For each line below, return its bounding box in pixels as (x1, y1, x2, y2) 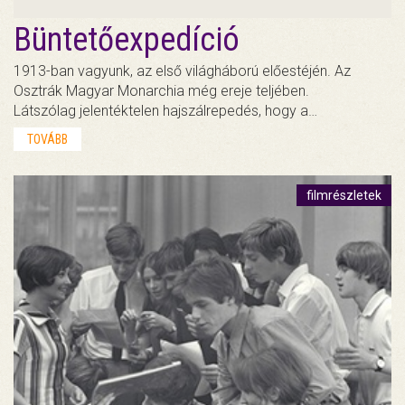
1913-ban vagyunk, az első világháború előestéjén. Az (14, 61, 351, 80)
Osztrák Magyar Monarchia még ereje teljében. (14, 81, 309, 99)
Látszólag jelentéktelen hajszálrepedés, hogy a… (14, 101, 317, 119)
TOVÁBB (27, 131, 68, 146)
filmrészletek (306, 187, 381, 202)
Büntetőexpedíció (14, 20, 240, 59)
